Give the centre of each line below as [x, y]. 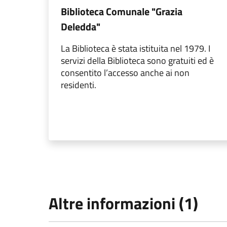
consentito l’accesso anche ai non [125, 73]
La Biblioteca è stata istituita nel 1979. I [136, 49]
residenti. [79, 85]
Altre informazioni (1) [123, 203]
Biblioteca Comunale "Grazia [122, 12]
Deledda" [81, 27]
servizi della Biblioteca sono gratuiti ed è [137, 61]
